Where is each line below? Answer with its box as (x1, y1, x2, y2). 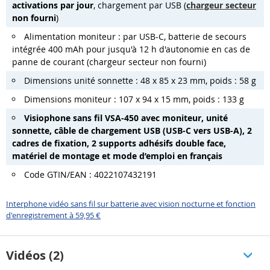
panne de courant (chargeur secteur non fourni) (12, 55, 206, 67)
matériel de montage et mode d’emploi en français (12, 149, 222, 162)
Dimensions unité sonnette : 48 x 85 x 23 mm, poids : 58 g (24, 74, 256, 86)
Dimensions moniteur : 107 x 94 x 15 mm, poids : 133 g (24, 93, 244, 105)
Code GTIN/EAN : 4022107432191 (24, 168, 157, 180)
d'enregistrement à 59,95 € (6, 210, 101, 221)
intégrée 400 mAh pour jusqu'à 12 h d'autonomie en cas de (12, 43, 250, 55)
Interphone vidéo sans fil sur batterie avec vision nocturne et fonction (6, 198, 256, 210)
